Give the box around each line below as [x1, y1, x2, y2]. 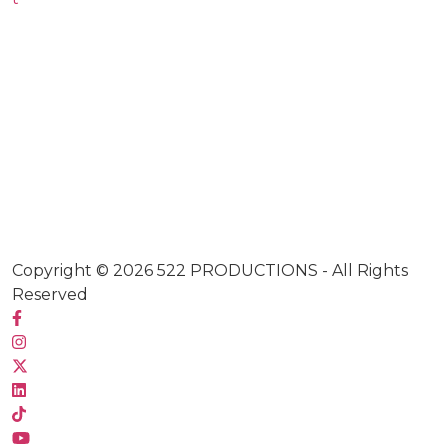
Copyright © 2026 [12, 260, 157, 280]
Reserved [12, 284, 88, 304]
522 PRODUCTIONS [157, 260, 318, 280]
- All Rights [318, 260, 408, 280]
